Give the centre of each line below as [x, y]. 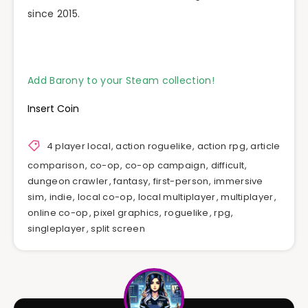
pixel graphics [126, 213]
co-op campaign [165, 166]
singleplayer [57, 229]
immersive [239, 181]
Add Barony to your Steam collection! [121, 81]
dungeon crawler [68, 181]
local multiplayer [177, 197]
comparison [56, 166]
